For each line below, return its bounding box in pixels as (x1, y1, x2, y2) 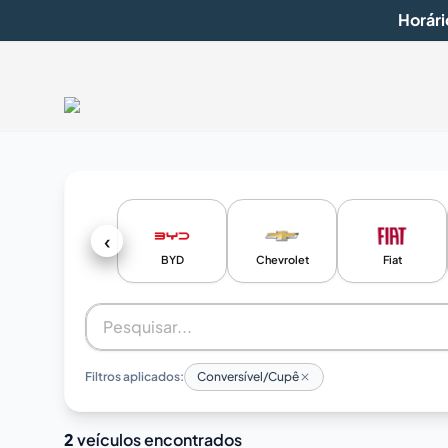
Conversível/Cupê (197, 369, 299, 384)
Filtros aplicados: (85, 369, 184, 384)
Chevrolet (255, 252, 309, 266)
